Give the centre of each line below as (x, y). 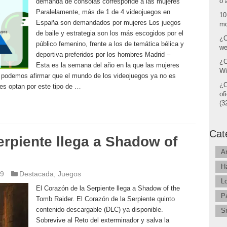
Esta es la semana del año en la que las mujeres (107, 65)
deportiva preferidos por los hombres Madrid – (103, 54)
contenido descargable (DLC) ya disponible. (99, 210)
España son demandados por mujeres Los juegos (108, 23)
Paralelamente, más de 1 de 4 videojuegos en (103, 12)
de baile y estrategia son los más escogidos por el (109, 33)
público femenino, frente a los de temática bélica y (110, 44)
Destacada (36, 174)
